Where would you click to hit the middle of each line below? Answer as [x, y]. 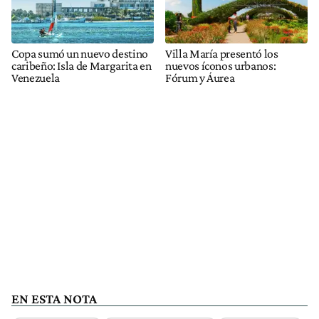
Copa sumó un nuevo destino [80, 54]
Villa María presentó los [222, 54]
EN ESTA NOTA [54, 299]
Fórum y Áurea [200, 78]
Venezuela [36, 78]
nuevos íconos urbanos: [221, 66]
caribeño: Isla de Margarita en [82, 66]
